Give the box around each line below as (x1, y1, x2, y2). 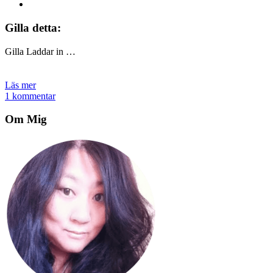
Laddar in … (26, 46, 76, 57)
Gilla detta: (5, 21, 61, 34)
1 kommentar (5, 90, 55, 101)
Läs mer (5, 79, 36, 90)
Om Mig (5, 113, 47, 126)
